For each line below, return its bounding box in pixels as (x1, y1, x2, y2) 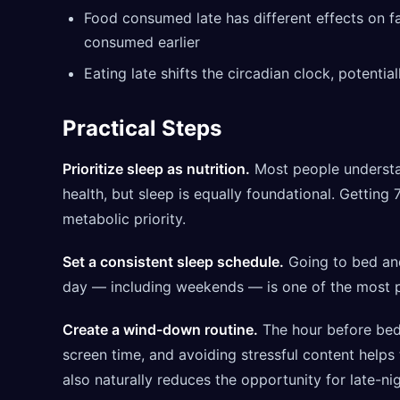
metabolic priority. (62, 209, 186, 228)
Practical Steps (62, 114, 221, 141)
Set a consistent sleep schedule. (62, 252, 284, 271)
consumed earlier (84, 32, 200, 51)
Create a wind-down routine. (62, 320, 258, 338)
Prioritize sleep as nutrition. (62, 159, 250, 178)
